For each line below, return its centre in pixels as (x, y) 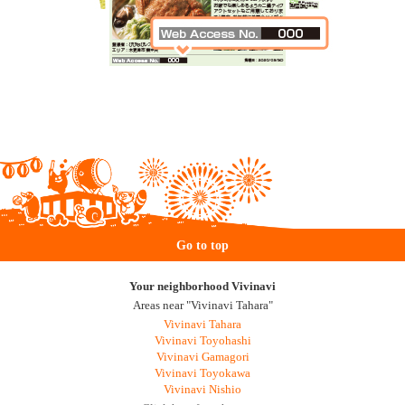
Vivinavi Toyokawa (202, 373)
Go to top (202, 245)
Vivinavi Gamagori (202, 357)
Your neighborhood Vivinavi (202, 287)
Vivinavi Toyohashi (202, 341)
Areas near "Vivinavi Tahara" (202, 306)
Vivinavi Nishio (202, 390)
